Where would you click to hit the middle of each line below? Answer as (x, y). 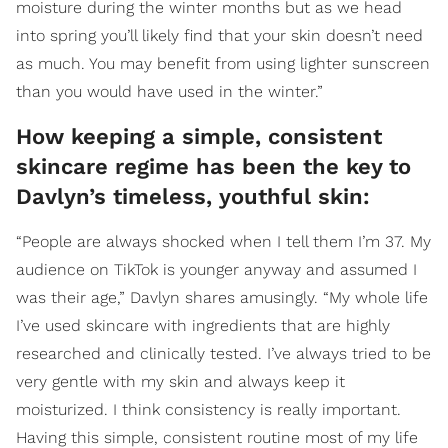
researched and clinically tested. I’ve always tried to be (223, 354)
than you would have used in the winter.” (169, 92)
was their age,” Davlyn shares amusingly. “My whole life (222, 298)
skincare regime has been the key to (213, 167)
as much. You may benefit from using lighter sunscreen (223, 64)
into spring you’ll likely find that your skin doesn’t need (219, 36)
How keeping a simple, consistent (199, 137)
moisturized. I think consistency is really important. (208, 410)
